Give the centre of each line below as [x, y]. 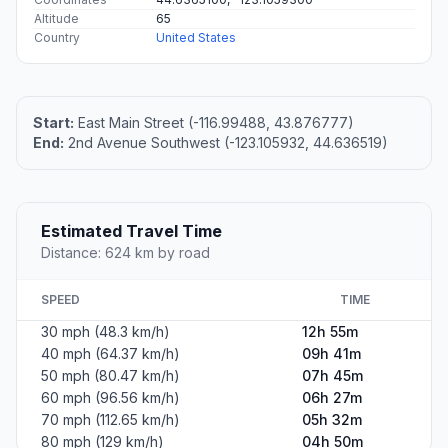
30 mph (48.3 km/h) [105, 332]
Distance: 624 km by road [125, 253]
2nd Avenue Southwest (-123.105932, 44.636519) [226, 143]
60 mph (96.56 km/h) [110, 398]
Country [57, 38]
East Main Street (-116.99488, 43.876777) [214, 123]
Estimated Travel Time [131, 231]
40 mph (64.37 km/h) [110, 354]
